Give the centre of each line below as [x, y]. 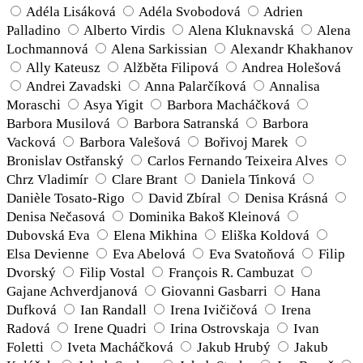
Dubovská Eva [48, 236]
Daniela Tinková [248, 180]
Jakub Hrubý [234, 348]
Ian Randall [113, 310]
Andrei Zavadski [74, 87]
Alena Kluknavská [241, 31]
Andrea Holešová [291, 68]
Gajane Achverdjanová [72, 292]
